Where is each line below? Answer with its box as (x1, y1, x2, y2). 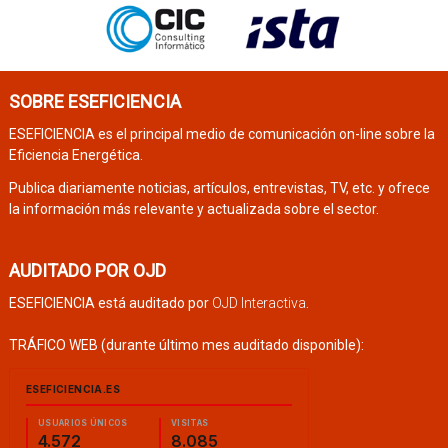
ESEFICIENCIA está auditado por (8, 294, 212, 311)
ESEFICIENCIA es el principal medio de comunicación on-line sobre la (8, 125, 435, 142)
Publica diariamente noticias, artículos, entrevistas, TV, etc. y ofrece (8, 179, 430, 196)
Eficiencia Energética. (8, 146, 143, 163)
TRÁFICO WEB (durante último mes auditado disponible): (8, 336, 364, 353)
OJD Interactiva (211, 294, 306, 311)
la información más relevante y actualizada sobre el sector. (8, 200, 379, 217)
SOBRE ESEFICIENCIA (8, 90, 181, 112)
